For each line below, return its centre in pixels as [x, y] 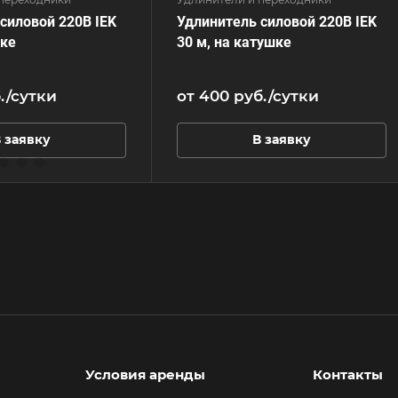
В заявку [282, 139]
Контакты [348, 375]
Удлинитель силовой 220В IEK [277, 21]
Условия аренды [145, 375]
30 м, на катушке [234, 42]
